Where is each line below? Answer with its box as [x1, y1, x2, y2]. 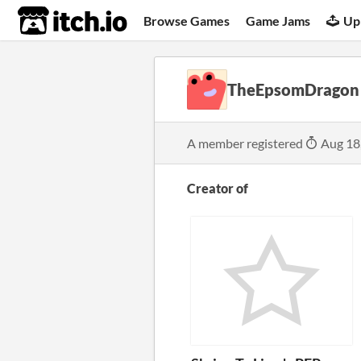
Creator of [187, 180, 248, 196]
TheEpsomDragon [227, 80, 359, 99]
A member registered [187, 135, 305, 151]
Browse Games [143, 12, 230, 28]
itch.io [17, 5, 88, 37]
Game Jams [246, 12, 311, 28]
